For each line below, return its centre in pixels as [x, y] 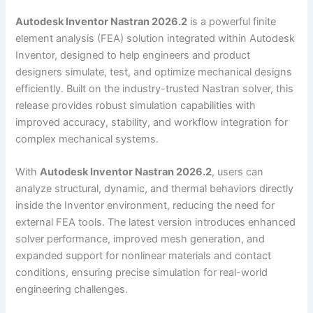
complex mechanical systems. [87, 139]
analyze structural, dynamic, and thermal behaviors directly [155, 189]
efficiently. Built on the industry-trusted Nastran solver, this [155, 88]
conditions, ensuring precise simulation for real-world [142, 273]
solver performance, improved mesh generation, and [140, 239]
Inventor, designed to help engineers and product [133, 55]
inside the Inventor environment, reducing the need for [145, 206]
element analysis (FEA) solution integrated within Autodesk [155, 38]
